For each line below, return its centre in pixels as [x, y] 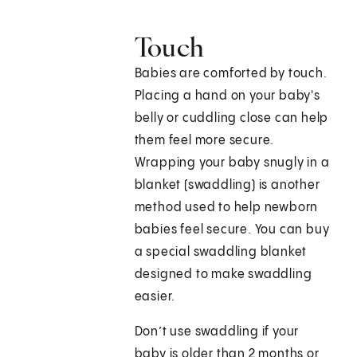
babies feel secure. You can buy [232, 230]
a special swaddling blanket [221, 253]
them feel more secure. [204, 141]
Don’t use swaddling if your [217, 332]
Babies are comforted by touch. [231, 74]
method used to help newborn [226, 208]
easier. [155, 297]
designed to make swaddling [223, 275]
